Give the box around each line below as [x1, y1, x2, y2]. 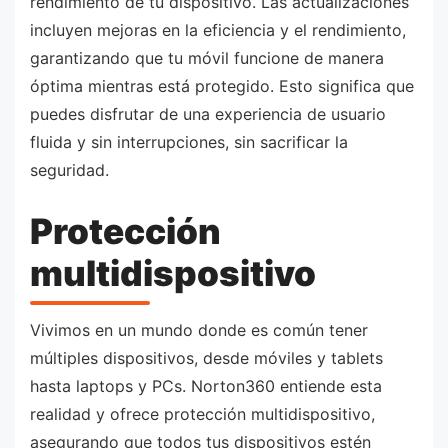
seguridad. [30, 160, 109, 181]
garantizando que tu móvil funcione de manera [30, 48, 384, 69]
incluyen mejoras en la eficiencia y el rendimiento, [30, 20, 406, 41]
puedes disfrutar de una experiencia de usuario [30, 104, 386, 125]
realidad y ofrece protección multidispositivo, [30, 404, 375, 425]
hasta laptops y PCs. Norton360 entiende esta [30, 376, 382, 397]
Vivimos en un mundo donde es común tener [30, 320, 368, 341]
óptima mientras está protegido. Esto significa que [30, 76, 414, 97]
